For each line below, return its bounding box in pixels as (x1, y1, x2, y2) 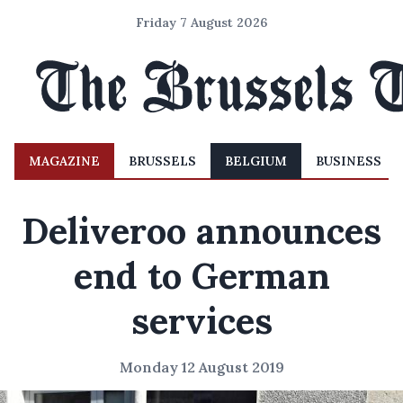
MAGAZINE (29, 153, 100, 169)
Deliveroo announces (22, 208, 381, 254)
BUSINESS (316, 153, 381, 169)
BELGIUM (225, 153, 287, 169)
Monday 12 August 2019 (119, 358, 284, 376)
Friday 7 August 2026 (136, 14, 267, 31)
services (130, 298, 273, 344)
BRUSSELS (129, 153, 196, 169)
